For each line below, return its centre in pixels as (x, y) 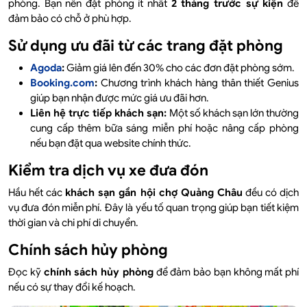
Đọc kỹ (26, 272)
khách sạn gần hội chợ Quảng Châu (154, 193)
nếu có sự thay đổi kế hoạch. (72, 287)
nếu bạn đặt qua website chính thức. (111, 144)
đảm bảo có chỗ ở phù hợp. (70, 19)
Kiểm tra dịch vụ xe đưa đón (108, 171)
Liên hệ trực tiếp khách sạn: (99, 113)
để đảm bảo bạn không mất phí (226, 272)
